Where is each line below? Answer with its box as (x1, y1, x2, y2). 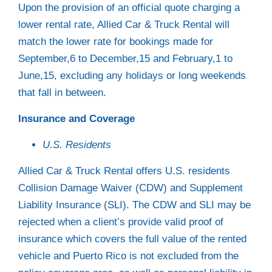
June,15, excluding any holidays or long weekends (18, 70, 246, 81)
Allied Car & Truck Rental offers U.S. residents (18, 165, 230, 177)
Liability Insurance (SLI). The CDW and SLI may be (18, 199, 251, 211)
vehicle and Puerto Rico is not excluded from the (18, 250, 239, 262)
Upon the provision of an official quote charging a (18, 2, 240, 13)
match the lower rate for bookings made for (18, 36, 213, 47)
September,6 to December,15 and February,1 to (18, 53, 233, 64)
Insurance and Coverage (18, 113, 135, 124)
